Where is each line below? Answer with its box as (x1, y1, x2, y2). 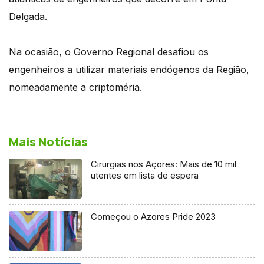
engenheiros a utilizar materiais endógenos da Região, (9, 63, 249, 75)
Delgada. (9, 10, 47, 22)
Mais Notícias (9, 133, 88, 150)
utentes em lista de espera (91, 169, 199, 181)
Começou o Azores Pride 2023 (91, 210, 216, 222)
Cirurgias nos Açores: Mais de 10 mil (91, 158, 237, 170)
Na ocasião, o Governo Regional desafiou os (9, 45, 209, 58)
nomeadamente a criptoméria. (9, 81, 142, 93)
